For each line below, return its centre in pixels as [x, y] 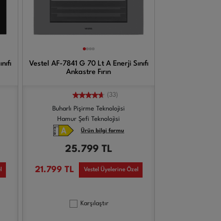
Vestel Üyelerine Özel [111, 170]
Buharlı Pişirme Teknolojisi [89, 109]
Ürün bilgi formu [102, 131]
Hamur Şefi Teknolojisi [89, 119]
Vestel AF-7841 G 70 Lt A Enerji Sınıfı [89, 64]
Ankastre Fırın [89, 72]
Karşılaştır [95, 203]
